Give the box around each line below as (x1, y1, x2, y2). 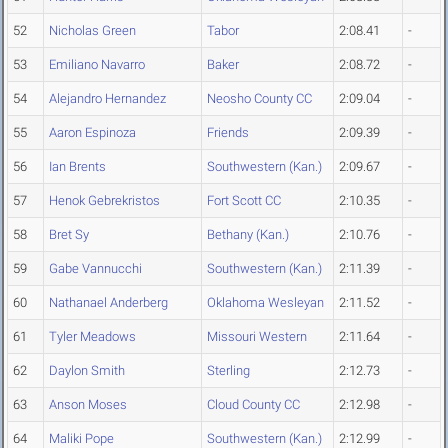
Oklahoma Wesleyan (207, 295, 324, 311)
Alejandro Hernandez (49, 91, 166, 107)
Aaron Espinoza (49, 125, 136, 141)
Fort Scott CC (207, 193, 281, 209)
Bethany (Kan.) (207, 227, 289, 243)
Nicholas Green (49, 23, 136, 39)
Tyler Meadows (49, 329, 136, 345)
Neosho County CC (207, 91, 312, 107)
